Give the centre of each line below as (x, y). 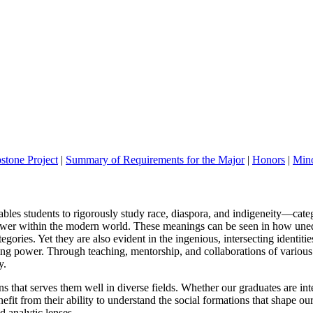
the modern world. (90, 226)
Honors (269, 159)
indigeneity (256, 214)
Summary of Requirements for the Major (155, 159)
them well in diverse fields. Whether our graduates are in (183, 288)
